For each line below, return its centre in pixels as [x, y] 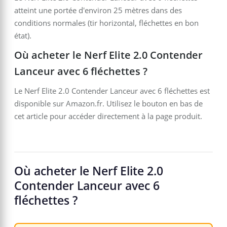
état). [23, 36]
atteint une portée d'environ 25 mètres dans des [98, 10]
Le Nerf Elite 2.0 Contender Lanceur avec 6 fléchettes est [112, 91]
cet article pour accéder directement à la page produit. [108, 116]
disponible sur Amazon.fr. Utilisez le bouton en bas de [108, 104]
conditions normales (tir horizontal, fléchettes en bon [106, 23]
